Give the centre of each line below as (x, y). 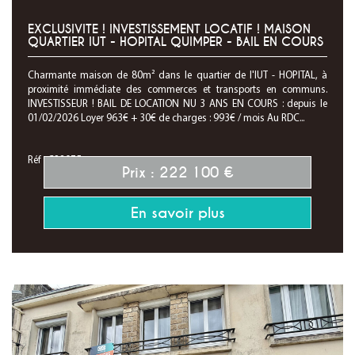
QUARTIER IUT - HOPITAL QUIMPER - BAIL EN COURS (176, 42)
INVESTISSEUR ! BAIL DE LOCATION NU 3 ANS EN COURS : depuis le (177, 104)
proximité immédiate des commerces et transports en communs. (177, 90)
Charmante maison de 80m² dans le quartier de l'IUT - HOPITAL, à (177, 76)
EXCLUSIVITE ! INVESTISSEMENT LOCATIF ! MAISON (169, 29)
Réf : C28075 (55, 160)
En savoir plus (177, 213)
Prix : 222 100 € (177, 172)
